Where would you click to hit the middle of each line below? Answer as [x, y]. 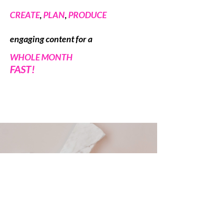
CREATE [25, 15]
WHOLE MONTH [41, 57]
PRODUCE [87, 15]
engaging [27, 39]
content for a [68, 39]
